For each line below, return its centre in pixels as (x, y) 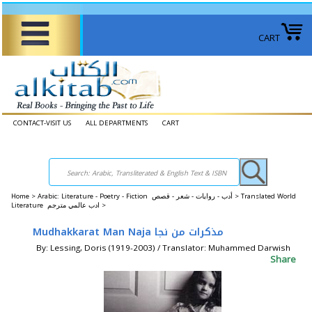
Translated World (268, 196)
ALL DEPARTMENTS (117, 123)
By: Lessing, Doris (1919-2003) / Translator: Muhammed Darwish (163, 248)
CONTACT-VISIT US (42, 123)
